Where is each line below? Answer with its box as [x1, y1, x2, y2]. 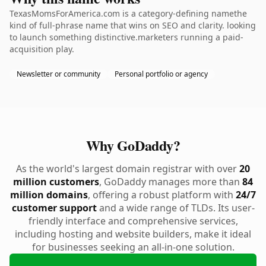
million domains [10, 188, 88, 201]
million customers [13, 175, 99, 188]
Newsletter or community [17, 69, 100, 79]
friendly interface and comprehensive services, [28, 214, 238, 227]
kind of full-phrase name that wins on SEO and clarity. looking [9, 20, 256, 31]
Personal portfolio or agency [115, 69, 208, 79]
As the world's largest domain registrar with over [16, 162, 239, 175]
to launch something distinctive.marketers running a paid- [9, 31, 243, 43]
